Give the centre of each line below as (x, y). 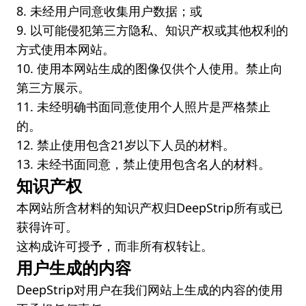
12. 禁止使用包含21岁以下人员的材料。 (126, 145)
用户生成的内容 (74, 267)
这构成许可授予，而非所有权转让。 (115, 246)
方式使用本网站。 (66, 49)
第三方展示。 (53, 87)
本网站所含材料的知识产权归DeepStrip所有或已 (150, 208)
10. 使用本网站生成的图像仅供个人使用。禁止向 (150, 68)
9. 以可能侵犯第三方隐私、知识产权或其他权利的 (152, 30)
